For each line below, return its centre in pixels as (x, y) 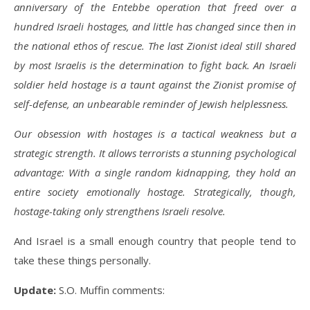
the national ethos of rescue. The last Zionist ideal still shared (155, 46)
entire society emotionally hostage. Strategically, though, (155, 192)
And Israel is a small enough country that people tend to (155, 241)
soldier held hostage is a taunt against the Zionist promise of (155, 84)
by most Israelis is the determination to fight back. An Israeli (155, 65)
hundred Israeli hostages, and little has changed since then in (155, 26)
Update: (35, 290)
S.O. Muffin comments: (110, 290)
